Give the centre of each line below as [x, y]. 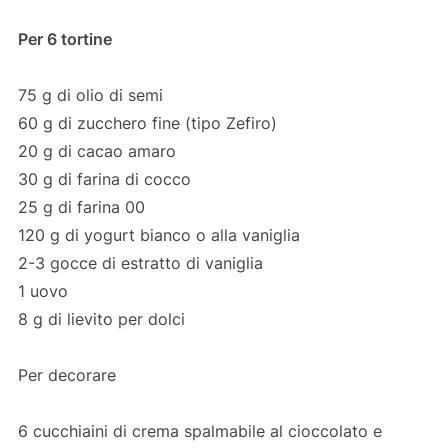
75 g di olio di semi [90, 95]
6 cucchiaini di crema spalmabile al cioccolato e [199, 431]
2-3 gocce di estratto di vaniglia [140, 263]
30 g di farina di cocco [104, 179]
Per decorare [66, 375]
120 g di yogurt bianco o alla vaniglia [158, 235]
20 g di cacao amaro [96, 151]
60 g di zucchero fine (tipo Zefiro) [147, 123]
